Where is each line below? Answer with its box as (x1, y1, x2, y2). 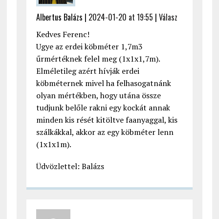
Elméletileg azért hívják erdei (36, 66, 139, 77)
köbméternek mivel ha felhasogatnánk (36, 78, 171, 89)
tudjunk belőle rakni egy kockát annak (36, 102, 170, 113)
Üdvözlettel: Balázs (36, 161, 104, 172)
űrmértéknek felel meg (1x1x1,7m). (36, 53, 160, 65)
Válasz (158, 11, 177, 23)
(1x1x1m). (36, 139, 71, 150)
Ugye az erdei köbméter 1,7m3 (36, 41, 143, 52)
